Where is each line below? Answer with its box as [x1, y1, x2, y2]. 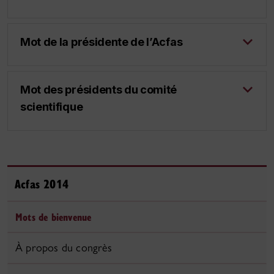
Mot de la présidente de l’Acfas [20, 35, 183, 48]
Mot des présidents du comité [20, 83, 177, 96]
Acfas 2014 [15, 176, 68, 192]
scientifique [20, 100, 83, 113]
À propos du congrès [15, 241, 112, 254]
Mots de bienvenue [15, 210, 92, 224]
